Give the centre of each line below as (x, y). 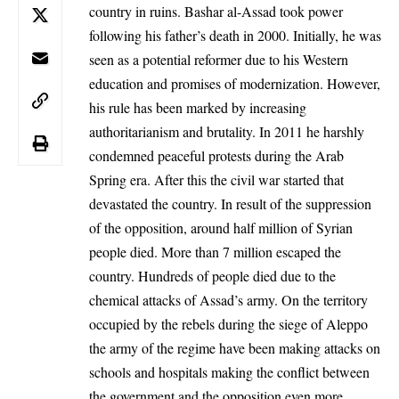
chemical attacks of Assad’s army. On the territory (228, 299)
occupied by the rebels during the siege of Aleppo (228, 323)
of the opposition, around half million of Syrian (221, 227)
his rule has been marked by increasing (198, 107)
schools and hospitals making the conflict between (229, 371)
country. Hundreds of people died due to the (212, 275)
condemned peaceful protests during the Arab (216, 155)
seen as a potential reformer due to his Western (219, 59)
